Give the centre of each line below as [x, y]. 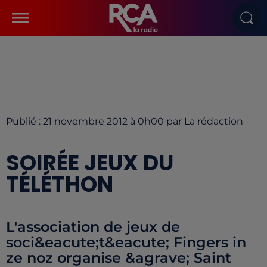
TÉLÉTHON [60, 184]
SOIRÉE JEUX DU [90, 163]
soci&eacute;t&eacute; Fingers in [126, 242]
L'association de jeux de [93, 227]
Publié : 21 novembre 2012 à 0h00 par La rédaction [125, 121]
